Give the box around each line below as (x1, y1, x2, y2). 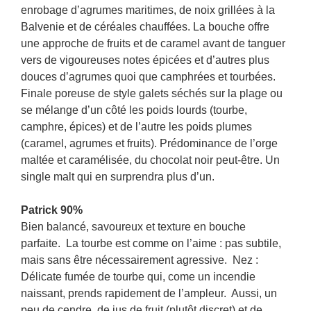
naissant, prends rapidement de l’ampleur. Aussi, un (21, 287, 277, 299)
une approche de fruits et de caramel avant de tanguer (21, 37, 285, 49)
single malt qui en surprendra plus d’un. (21, 171, 215, 183)
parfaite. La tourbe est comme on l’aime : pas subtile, (21, 237, 281, 249)
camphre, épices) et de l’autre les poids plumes (21, 121, 252, 133)
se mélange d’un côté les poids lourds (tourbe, (21, 104, 247, 116)
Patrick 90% (21, 204, 83, 216)
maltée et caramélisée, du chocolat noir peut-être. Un (21, 154, 280, 166)
